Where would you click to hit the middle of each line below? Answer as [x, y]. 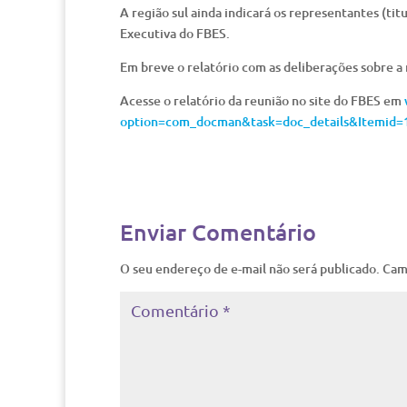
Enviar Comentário [218, 232]
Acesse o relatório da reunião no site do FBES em [262, 100]
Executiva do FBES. [175, 33]
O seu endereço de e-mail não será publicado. [250, 268]
